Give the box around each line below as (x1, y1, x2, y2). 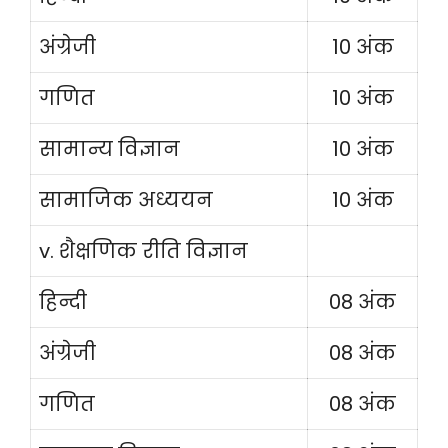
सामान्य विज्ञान (39, 135, 180, 163)
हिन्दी (39, 288, 87, 316)
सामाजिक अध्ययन (39, 186, 213, 214)
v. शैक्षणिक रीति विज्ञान (39, 237, 248, 265)
